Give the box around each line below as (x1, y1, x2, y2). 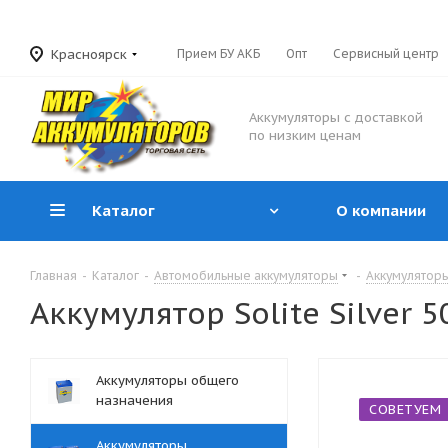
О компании (336, 201, 426, 220)
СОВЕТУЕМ (369, 401, 441, 418)
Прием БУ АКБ (177, 46, 260, 61)
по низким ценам (249, 127, 361, 144)
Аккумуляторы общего (96, 372, 239, 389)
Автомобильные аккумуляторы (154, 268, 338, 283)
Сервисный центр (333, 46, 439, 61)
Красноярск (51, 46, 127, 63)
